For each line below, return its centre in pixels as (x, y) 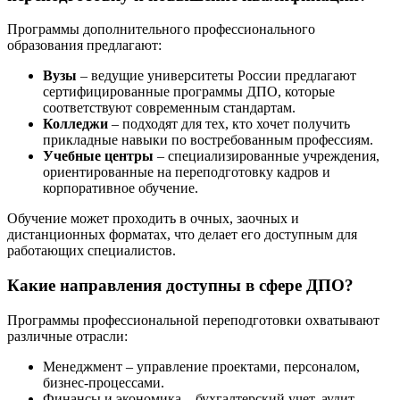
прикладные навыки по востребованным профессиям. (208, 140)
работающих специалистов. (92, 251)
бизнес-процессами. (104, 382)
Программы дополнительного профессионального (161, 29)
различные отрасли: (67, 336)
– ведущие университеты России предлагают (217, 76)
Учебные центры (98, 156)
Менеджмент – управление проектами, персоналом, (201, 366)
